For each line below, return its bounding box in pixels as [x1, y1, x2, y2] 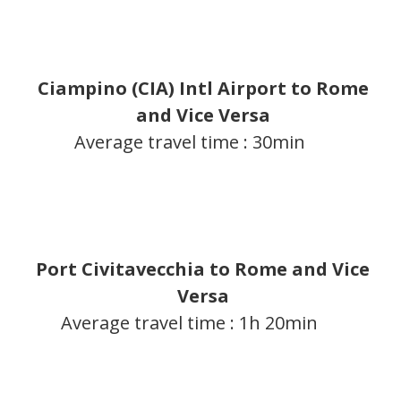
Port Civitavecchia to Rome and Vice [36, 257, 371, 282]
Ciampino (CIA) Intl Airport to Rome [37, 76, 369, 101]
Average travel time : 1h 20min [61, 311, 319, 336]
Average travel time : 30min [73, 130, 314, 155]
